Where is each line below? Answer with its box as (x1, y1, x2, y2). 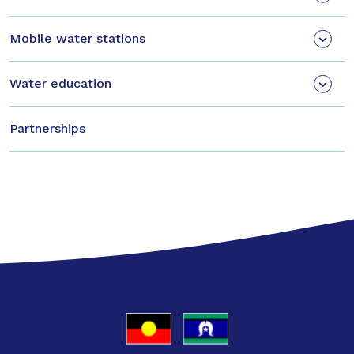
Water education (9, 75, 111, 91)
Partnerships (9, 120, 85, 136)
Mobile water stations (9, 30, 145, 46)
